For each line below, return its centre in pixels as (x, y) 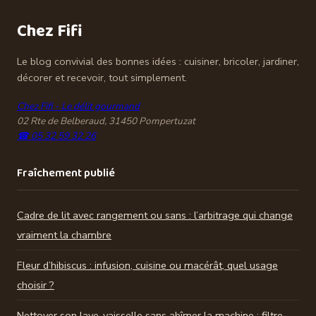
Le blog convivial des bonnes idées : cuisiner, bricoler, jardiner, (158, 61)
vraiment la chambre (64, 235)
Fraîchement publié (66, 173)
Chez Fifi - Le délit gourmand (78, 106)
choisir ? (36, 285)
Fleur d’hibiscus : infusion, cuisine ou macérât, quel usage (147, 265)
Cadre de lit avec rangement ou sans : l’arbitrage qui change (155, 215)
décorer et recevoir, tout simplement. (102, 77)
